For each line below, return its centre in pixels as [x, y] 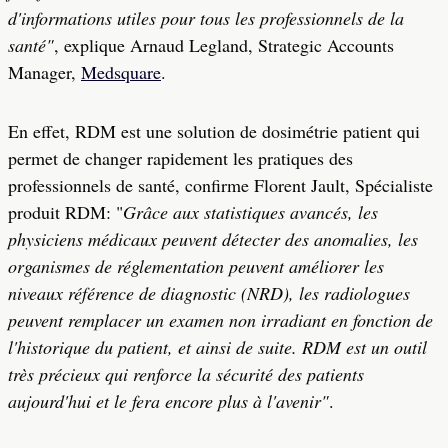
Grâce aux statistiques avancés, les [250, 212]
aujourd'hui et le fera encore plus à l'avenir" [168, 401]
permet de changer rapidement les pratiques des [180, 158]
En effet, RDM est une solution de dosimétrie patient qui [214, 131]
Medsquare [121, 72]
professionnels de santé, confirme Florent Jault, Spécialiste [220, 185]
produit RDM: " [65, 212]
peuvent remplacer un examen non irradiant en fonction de [220, 320]
